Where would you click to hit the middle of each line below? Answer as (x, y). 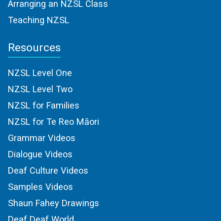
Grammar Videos (42, 138)
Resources (34, 48)
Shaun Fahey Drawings (54, 203)
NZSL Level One (40, 73)
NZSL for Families (44, 106)
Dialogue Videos (40, 154)
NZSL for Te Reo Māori (54, 122)
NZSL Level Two (40, 89)
